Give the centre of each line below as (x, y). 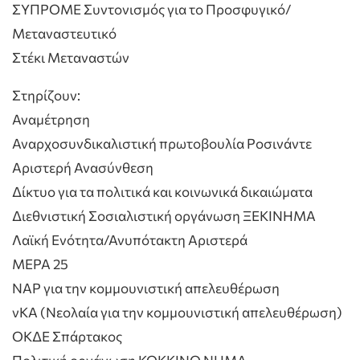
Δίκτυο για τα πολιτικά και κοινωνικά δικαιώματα (162, 192)
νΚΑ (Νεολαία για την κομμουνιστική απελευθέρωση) (177, 313)
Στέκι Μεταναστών (71, 58)
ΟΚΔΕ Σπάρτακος (67, 337)
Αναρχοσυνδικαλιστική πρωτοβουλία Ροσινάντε (162, 144)
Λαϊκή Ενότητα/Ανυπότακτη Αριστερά (130, 240)
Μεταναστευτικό (64, 34)
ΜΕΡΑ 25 (40, 264)
